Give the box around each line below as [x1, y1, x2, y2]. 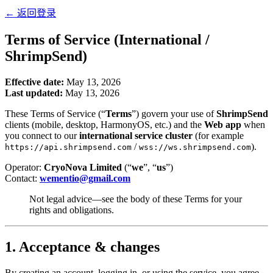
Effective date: [5, 76, 64, 87]
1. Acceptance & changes [5, 238, 160, 255]
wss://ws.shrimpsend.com [139, 142, 251, 152]
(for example [193, 130, 244, 141]
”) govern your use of [132, 108, 216, 119]
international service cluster [79, 130, 193, 141]
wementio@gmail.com [40, 172, 130, 183]
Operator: [5, 161, 44, 172]
